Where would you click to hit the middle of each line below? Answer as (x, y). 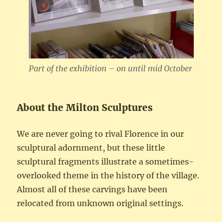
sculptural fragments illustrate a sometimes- (106, 162)
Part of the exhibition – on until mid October (110, 69)
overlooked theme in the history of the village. (108, 176)
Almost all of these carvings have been (92, 190)
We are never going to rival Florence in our (101, 134)
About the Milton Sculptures (85, 108)
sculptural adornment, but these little (91, 148)
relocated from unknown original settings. (100, 203)
